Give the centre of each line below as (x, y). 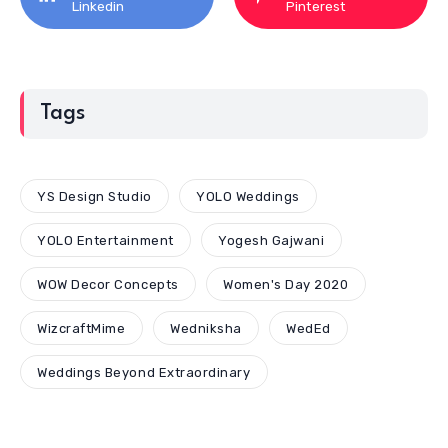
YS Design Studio (94, 196)
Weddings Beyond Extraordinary (144, 372)
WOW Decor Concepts (108, 284)
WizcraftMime (81, 328)
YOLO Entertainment (105, 240)
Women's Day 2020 (286, 284)
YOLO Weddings (248, 196)
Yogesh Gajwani (271, 240)
